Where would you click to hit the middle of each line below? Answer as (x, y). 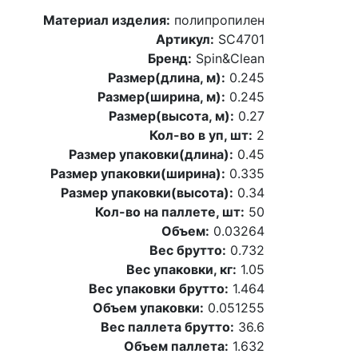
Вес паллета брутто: (167, 326)
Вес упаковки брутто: (159, 288)
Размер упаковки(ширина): (138, 173)
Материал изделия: (107, 20)
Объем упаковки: (148, 307)
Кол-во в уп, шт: (201, 135)
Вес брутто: (188, 250)
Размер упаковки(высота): (147, 192)
